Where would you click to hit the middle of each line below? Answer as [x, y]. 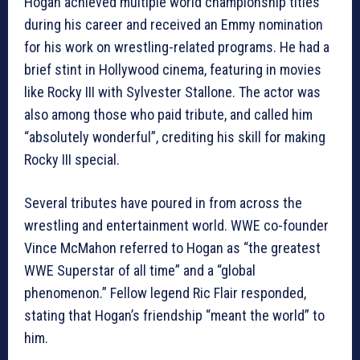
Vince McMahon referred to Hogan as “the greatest [172, 248]
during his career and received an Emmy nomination [174, 25]
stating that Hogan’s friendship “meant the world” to [174, 316]
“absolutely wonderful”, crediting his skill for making [175, 137]
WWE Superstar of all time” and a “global [140, 271]
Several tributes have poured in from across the [163, 203]
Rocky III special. [72, 160]
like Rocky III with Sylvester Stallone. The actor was [172, 92]
